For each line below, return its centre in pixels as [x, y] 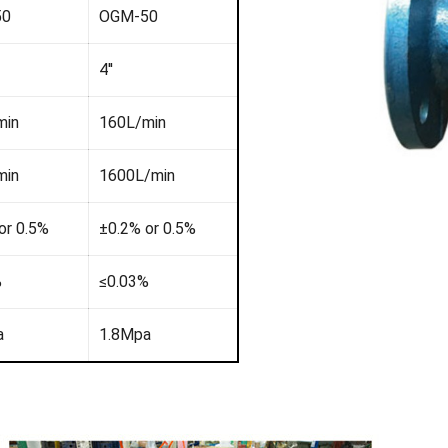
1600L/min [136, 176]
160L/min [132, 123]
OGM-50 [128, 17]
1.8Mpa [124, 335]
